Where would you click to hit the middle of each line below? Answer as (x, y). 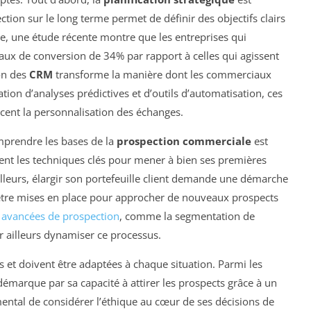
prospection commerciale (184, 141)
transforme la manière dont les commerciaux (162, 74)
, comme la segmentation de (187, 216)
